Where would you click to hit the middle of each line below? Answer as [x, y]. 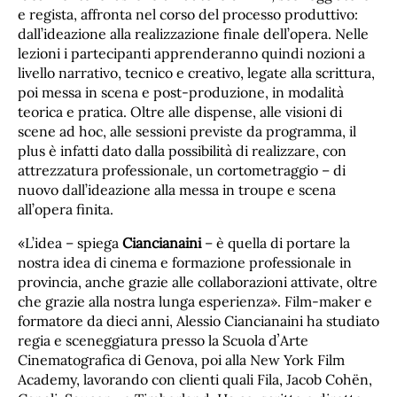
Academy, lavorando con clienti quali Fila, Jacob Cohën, [195, 380]
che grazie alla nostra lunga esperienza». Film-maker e [195, 302]
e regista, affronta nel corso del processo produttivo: [188, 15]
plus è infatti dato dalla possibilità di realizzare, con [182, 151]
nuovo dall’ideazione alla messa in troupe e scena [177, 190]
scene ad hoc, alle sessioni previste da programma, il [187, 132]
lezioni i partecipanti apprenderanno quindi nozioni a [191, 54]
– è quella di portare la [276, 243]
